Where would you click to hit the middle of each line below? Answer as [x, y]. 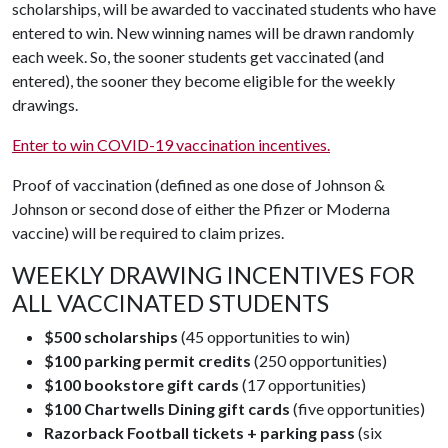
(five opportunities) [359, 408]
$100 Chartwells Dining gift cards [167, 408]
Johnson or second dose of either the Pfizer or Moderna [201, 208]
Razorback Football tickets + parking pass [199, 432]
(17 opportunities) [302, 384]
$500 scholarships [111, 336]
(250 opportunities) [320, 360]
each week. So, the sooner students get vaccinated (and [198, 56]
